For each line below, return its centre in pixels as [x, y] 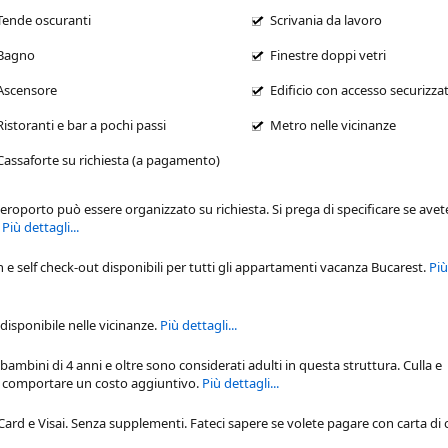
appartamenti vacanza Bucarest [329, 266]
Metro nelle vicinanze [332, 124]
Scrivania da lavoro [325, 19]
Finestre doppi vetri [327, 54]
